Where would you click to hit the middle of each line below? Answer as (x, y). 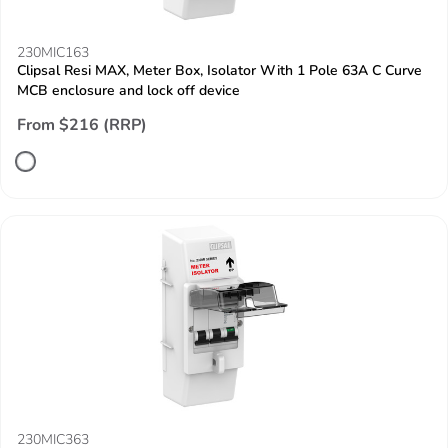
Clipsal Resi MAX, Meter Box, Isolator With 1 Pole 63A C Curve (219, 70)
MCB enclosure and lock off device (128, 90)
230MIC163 (53, 52)
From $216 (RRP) (82, 125)
